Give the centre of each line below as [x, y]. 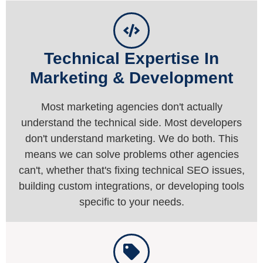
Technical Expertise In [131, 59]
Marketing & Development [131, 78]
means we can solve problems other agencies [131, 155]
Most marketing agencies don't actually [131, 107]
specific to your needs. [131, 202]
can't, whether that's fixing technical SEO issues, [131, 171]
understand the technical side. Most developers [131, 123]
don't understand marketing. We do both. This [131, 139]
